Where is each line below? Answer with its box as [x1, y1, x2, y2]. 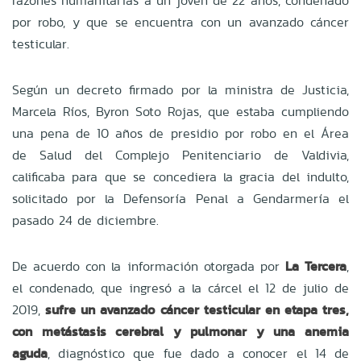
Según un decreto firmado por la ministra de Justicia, [12, 80, 349, 99]
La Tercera [284, 256, 346, 276]
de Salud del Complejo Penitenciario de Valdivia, [12, 145, 349, 164]
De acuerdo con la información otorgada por [12, 256, 285, 276]
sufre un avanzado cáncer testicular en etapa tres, [45, 300, 349, 319]
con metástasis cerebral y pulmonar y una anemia [12, 322, 349, 341]
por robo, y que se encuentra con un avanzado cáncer [12, 12, 349, 31]
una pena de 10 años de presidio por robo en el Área [12, 123, 349, 143]
